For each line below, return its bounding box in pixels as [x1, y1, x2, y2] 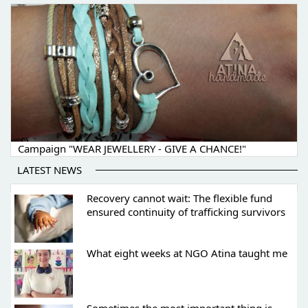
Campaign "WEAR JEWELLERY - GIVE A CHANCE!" [18, 142, 246, 156]
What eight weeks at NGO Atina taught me [87, 246, 287, 261]
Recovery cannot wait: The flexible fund [87, 191, 272, 206]
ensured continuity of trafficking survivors [87, 205, 285, 219]
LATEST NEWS [17, 163, 82, 177]
